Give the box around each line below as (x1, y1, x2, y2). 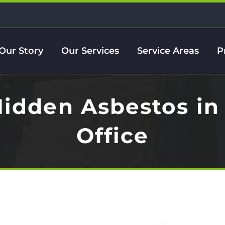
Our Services (61, 45, 119, 56)
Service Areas (137, 45, 199, 56)
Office (76, 123, 149, 149)
